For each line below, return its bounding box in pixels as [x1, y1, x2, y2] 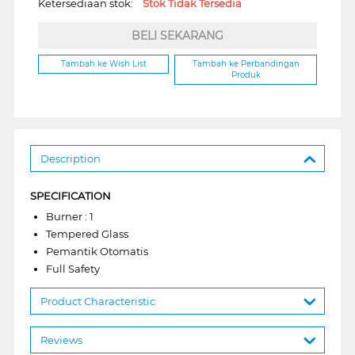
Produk [231, 70, 261, 81]
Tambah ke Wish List [60, 59, 147, 70]
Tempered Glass [45, 227, 128, 240]
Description [40, 151, 101, 165]
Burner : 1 [45, 209, 94, 223]
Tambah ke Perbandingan [192, 59, 300, 70]
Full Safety [45, 261, 100, 275]
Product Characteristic [40, 294, 155, 307]
